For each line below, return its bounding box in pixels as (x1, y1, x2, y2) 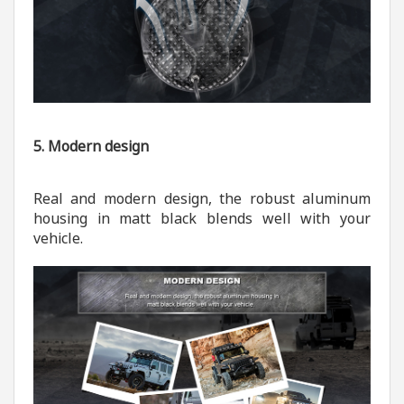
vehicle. (32, 227, 83, 248)
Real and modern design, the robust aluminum (32, 188, 372, 208)
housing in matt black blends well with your (32, 207, 372, 228)
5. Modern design (32, 136, 149, 157)
